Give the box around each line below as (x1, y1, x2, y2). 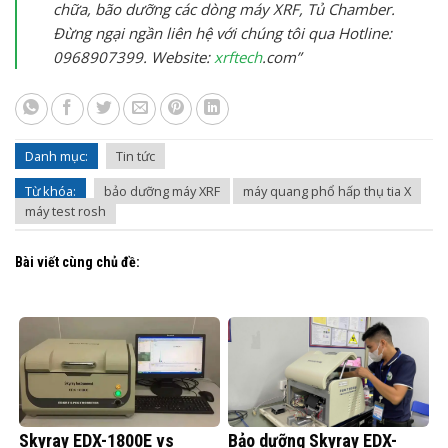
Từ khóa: (25, 182, 76, 201)
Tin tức (116, 147, 155, 166)
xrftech (214, 46, 262, 67)
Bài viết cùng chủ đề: (15, 253, 140, 270)
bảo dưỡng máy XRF (104, 182, 220, 201)
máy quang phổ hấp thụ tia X (243, 182, 411, 201)
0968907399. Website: (53, 46, 214, 67)
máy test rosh (25, 202, 106, 221)
